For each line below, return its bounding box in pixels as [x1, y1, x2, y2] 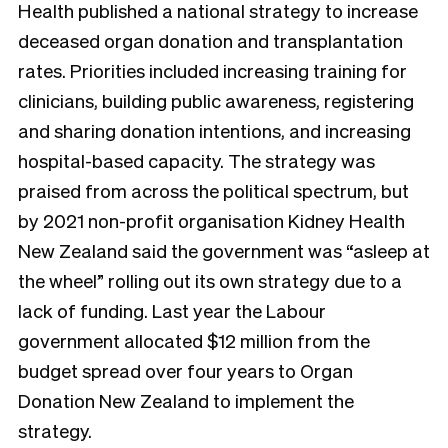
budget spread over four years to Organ [18, 358, 353, 383]
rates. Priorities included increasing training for [18, 58, 407, 83]
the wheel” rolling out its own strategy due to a [18, 268, 402, 293]
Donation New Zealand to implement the [18, 388, 354, 413]
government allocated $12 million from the [18, 328, 370, 353]
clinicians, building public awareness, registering [18, 88, 414, 113]
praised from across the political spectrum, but [18, 178, 409, 203]
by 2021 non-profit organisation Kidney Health [18, 208, 405, 233]
